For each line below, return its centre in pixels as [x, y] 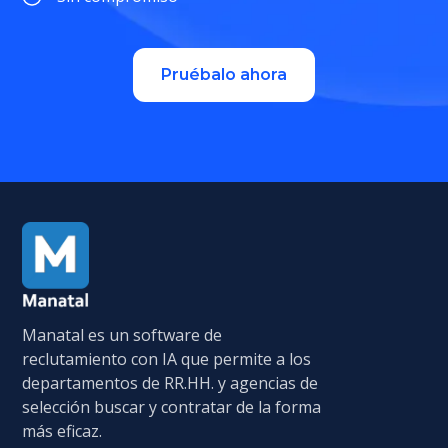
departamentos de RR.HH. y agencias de [170, 383]
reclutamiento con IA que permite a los [167, 359]
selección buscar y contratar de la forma [172, 407]
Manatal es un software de [122, 335]
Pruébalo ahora [224, 74]
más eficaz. [62, 431]
